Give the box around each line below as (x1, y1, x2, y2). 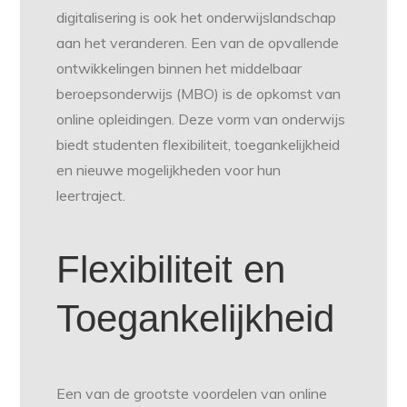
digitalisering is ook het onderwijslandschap (56, 8, 337, 27)
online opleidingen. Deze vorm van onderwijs (56, 110, 346, 129)
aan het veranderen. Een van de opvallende (56, 34, 340, 53)
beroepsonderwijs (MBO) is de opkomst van (56, 84, 342, 104)
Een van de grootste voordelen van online (56, 384, 328, 403)
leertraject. (56, 186, 126, 205)
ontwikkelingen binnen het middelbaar (56, 59, 303, 78)
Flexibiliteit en (56, 248, 286, 292)
